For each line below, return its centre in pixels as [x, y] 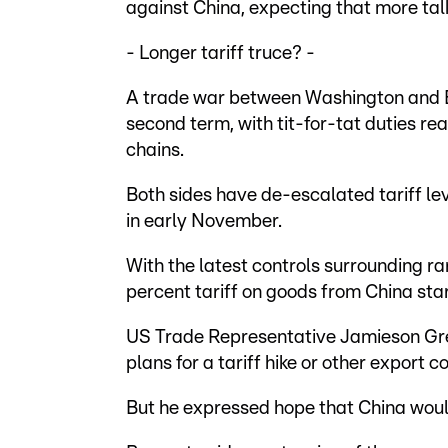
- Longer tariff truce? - [220, 53]
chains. [155, 150]
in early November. [204, 221]
